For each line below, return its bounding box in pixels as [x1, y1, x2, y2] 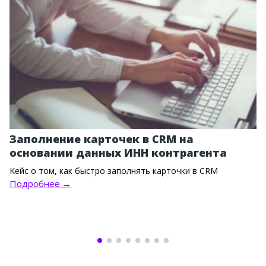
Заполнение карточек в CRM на [9, 132, 194, 147]
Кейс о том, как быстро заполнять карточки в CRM [9, 165, 218, 177]
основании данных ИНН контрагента [9, 145, 227, 160]
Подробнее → [9, 178, 71, 190]
